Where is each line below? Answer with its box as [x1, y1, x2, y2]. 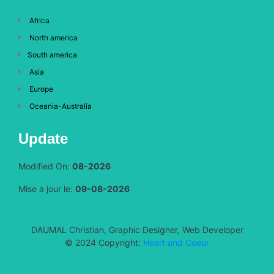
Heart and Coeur [143, 237, 209, 248]
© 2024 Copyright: [65, 237, 143, 248]
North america [27, 32, 78, 42]
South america [27, 50, 77, 59]
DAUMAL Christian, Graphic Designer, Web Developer [31, 224, 243, 235]
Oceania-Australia [27, 101, 92, 111]
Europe [27, 84, 53, 94]
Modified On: [18, 160, 72, 171]
